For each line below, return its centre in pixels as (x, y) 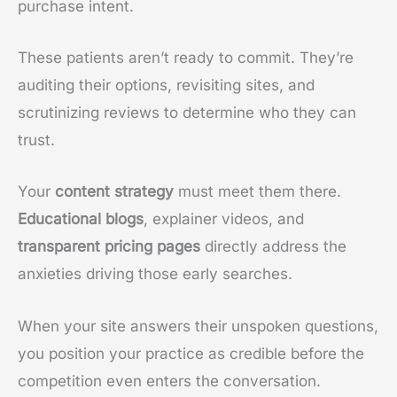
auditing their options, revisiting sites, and (166, 86)
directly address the (273, 247)
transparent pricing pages (109, 247)
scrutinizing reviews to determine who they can (187, 113)
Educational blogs (81, 219)
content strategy (114, 192)
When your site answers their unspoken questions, (198, 326)
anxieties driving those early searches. (155, 274)
